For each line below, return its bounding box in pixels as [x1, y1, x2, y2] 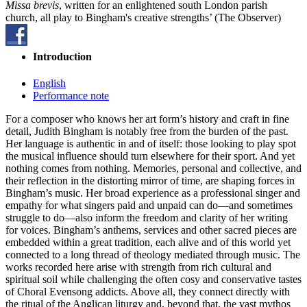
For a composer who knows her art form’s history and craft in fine [5, 113, 289, 125]
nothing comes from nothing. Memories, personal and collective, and [5, 162, 302, 175]
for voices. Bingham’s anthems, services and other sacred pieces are [5, 224, 297, 236]
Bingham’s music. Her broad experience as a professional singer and [5, 187, 300, 199]
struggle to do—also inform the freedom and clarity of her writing [5, 212, 288, 224]
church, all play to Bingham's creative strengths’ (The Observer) [5, 11, 281, 23]
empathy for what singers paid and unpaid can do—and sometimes [5, 199, 293, 212]
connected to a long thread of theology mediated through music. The [5, 249, 300, 261]
